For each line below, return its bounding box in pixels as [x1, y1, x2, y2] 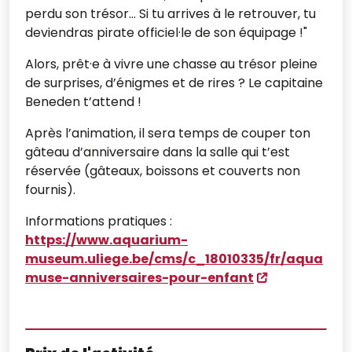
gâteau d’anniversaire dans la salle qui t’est [25, 142, 290, 161]
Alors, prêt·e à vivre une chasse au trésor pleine [25, 54, 317, 73]
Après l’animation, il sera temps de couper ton [25, 123, 310, 142]
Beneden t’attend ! [25, 92, 141, 111]
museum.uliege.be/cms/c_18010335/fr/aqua [25, 249, 323, 268]
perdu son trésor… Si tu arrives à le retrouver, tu [25, 4, 316, 23]
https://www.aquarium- [25, 230, 188, 249]
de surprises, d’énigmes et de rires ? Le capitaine [25, 73, 323, 92]
